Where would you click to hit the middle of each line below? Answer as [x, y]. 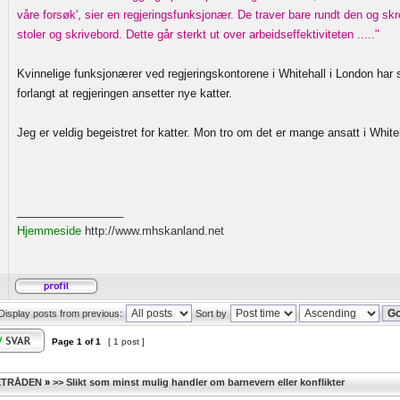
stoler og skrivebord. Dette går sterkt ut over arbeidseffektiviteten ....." [198, 34]
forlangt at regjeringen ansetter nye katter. [125, 93]
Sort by [211, 313]
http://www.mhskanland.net [154, 231]
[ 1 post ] [126, 342]
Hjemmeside [51, 231]
